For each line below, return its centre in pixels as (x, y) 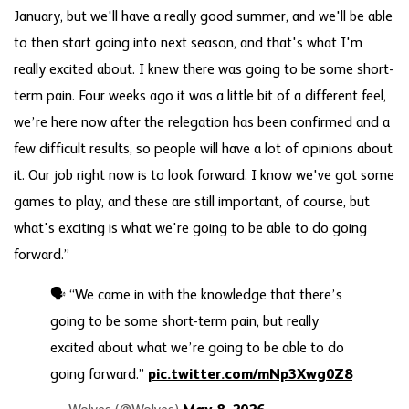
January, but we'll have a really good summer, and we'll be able (203, 17)
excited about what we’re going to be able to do (197, 349)
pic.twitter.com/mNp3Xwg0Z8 (250, 376)
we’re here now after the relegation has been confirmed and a (202, 123)
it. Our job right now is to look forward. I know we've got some (204, 176)
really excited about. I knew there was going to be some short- (204, 70)
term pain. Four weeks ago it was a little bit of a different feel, (200, 96)
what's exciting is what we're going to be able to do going (190, 229)
